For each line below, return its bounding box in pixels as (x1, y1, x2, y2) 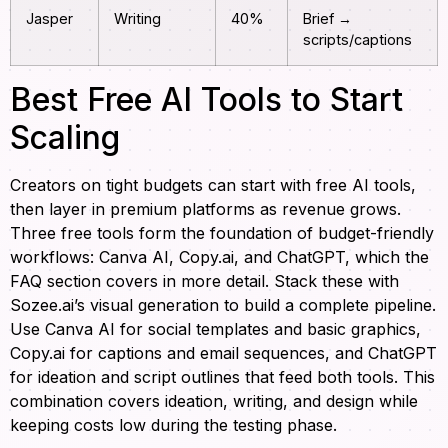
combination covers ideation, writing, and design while (10, 391, 418, 412)
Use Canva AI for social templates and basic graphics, (10, 319, 421, 340)
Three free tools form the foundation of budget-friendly (10, 223, 434, 244)
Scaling (10, 118, 120, 158)
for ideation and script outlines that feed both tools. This (10, 367, 435, 388)
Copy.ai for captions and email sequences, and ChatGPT (10, 343, 437, 364)
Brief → (303, 10, 352, 28)
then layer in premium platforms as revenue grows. (10, 199, 401, 220)
